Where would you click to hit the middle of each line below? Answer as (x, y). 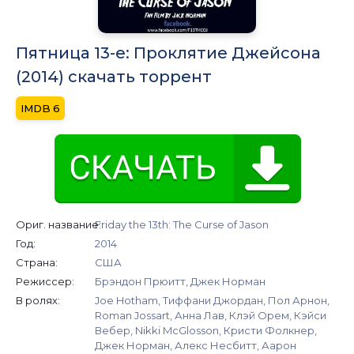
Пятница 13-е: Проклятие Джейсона (168, 53)
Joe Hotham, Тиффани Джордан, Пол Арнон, (212, 301)
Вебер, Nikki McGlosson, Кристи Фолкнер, (206, 331)
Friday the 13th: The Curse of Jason (182, 225)
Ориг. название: (58, 225)
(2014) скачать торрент (114, 77)
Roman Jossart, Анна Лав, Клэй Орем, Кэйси (211, 316)
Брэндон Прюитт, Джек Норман (180, 282)
